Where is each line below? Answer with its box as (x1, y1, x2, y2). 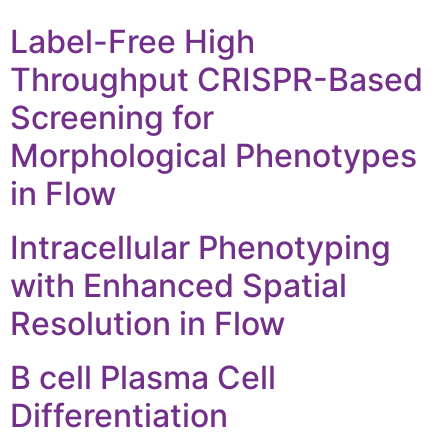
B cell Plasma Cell (10, 358, 276, 397)
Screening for (10, 98, 214, 137)
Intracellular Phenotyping (10, 228, 391, 267)
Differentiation (10, 396, 228, 435)
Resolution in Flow (10, 304, 285, 343)
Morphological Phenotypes (10, 136, 417, 175)
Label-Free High (10, 22, 255, 61)
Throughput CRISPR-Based (10, 60, 423, 99)
